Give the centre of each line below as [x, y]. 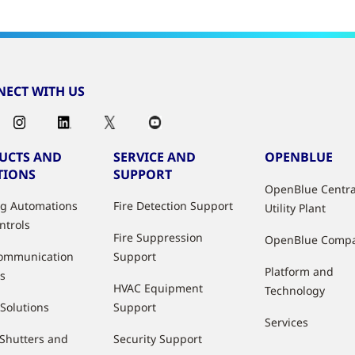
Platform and [300, 271]
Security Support [158, 339]
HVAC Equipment [158, 288]
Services [287, 322]
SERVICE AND [155, 157]
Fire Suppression [158, 237]
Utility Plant [296, 208]
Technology [295, 290]
